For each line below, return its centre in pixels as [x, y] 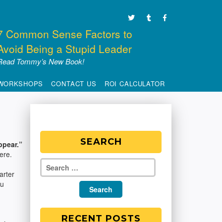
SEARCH [101, 142]
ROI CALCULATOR [135, 83]
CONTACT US [74, 83]
